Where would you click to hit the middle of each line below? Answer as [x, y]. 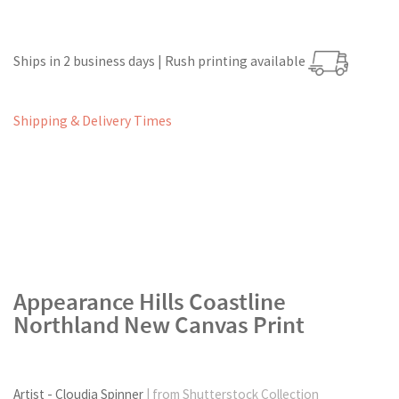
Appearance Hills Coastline [150, 301]
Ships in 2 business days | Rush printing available [161, 61]
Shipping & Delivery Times [93, 121]
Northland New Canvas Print [159, 324]
